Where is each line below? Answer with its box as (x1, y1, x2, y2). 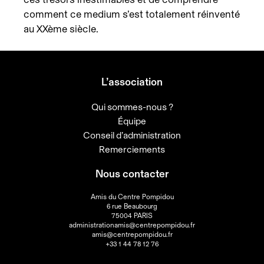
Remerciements (99, 144, 165, 154)
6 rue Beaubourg (107, 202, 157, 210)
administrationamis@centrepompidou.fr (69, 221, 195, 229)
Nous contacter (95, 169, 169, 180)
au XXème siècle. (24, 24, 98, 34)
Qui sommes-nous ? (91, 102, 173, 112)
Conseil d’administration (83, 130, 181, 140)
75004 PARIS (111, 212, 153, 219)
